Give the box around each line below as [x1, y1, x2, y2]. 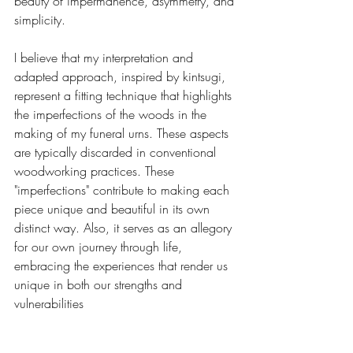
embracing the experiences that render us [14, 256, 232, 274]
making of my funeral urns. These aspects [14, 124, 232, 142]
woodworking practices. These [14, 162, 178, 180]
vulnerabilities [14, 294, 84, 312]
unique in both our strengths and [14, 275, 186, 293]
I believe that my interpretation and [14, 48, 197, 66]
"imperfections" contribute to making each [14, 180, 233, 199]
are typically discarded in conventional [14, 143, 220, 161]
